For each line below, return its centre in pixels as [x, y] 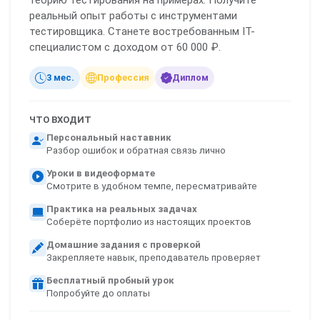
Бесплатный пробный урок [110, 281]
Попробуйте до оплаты [98, 294]
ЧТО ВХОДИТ [60, 120]
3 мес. [60, 78]
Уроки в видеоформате [100, 174]
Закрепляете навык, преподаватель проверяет [153, 258]
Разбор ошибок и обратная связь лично [136, 151]
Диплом [190, 78]
